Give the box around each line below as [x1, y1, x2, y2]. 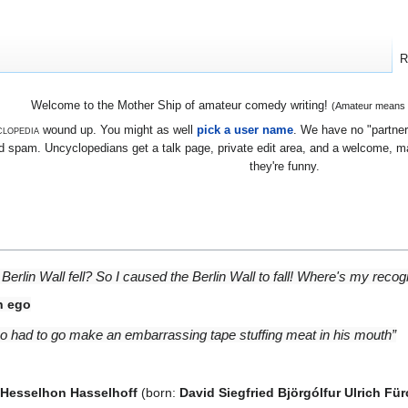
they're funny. [250, 158, 320, 173]
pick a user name [196, 122, 293, 137]
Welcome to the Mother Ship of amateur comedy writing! [30, 98, 331, 113]
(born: [138, 384, 179, 400]
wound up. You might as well [38, 122, 197, 137]
